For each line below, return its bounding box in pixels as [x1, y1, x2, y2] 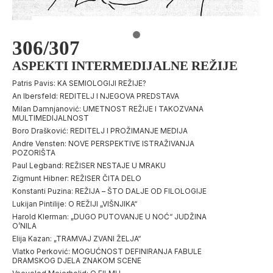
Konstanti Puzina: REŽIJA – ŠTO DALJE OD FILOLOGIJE [12, 186, 207, 196]
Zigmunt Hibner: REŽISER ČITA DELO [12, 173, 141, 183]
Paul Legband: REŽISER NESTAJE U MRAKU [12, 160, 166, 170]
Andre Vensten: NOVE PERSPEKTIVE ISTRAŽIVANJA [12, 138, 194, 148]
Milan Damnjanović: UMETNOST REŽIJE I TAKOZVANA [12, 104, 204, 113]
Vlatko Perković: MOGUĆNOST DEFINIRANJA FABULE [12, 246, 202, 256]
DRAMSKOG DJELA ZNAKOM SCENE [12, 255, 141, 265]
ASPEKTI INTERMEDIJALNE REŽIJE [12, 58, 238, 73]
